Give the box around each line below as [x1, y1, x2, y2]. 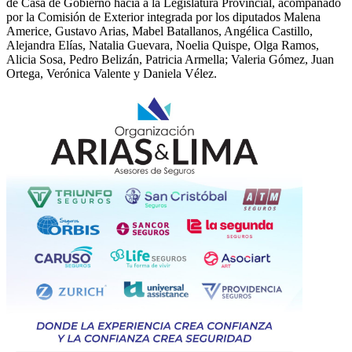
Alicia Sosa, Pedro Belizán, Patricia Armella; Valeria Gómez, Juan [6, 52, 334, 66]
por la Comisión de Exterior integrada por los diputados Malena [6, 9, 321, 24]
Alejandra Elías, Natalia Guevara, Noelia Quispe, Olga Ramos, [6, 38, 319, 52]
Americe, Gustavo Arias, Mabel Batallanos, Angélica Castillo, [6, 24, 313, 38]
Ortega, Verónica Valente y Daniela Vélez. [6, 66, 217, 80]
